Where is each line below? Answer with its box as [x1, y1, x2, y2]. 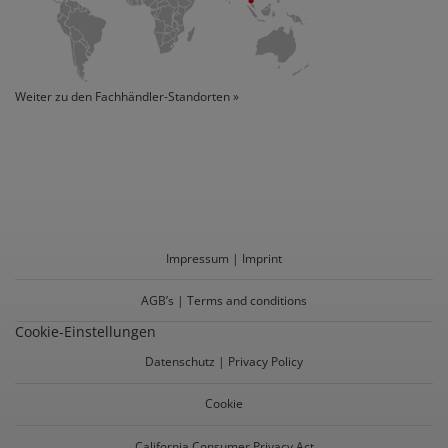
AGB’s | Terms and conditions [141, 291, 307, 309]
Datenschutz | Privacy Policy [145, 353, 303, 371]
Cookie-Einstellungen [15, 322, 156, 342]
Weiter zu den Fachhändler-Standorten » [15, 88, 239, 106]
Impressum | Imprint [166, 249, 282, 267]
